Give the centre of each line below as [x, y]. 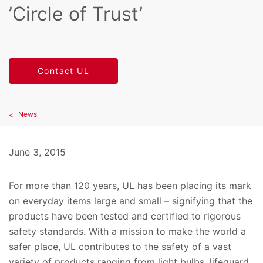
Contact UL [63, 71]
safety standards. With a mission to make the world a [127, 232]
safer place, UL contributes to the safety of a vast [120, 247]
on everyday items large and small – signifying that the [131, 201]
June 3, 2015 [37, 152]
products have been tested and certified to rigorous [125, 216]
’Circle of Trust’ [76, 14]
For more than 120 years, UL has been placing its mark [130, 186]
